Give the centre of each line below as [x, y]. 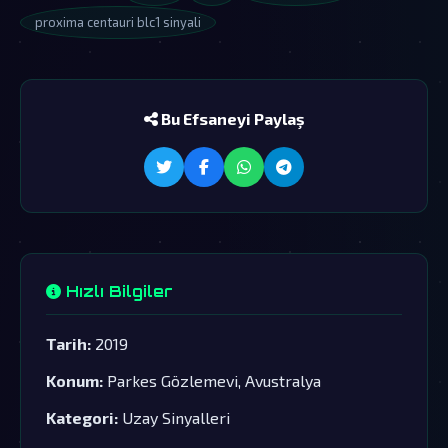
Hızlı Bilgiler [117, 291]
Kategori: [82, 417]
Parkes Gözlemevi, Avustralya [212, 380]
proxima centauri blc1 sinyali [118, 21]
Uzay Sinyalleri [174, 417]
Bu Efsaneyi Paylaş [231, 118]
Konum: [74, 380]
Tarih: [68, 343]
